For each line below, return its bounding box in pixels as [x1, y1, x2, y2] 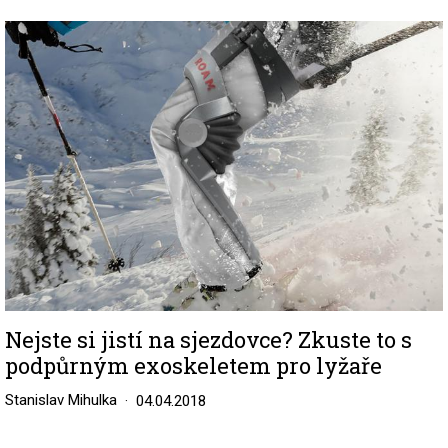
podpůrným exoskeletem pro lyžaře [5, 350, 382, 380]
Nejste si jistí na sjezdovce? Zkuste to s [5, 324, 412, 354]
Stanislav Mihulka [5, 390, 117, 409]
